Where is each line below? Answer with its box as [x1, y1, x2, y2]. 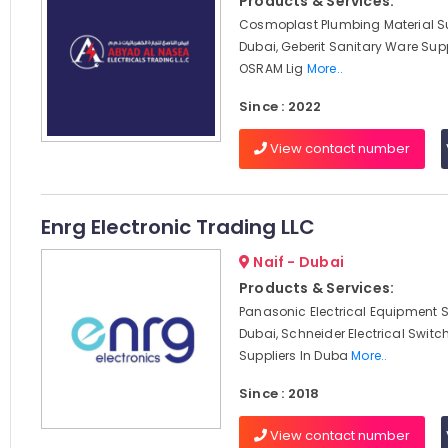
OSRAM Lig [238, 60, 307, 77]
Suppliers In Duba [238, 347, 352, 364]
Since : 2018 [238, 384, 320, 403]
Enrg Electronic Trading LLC [40, 213, 315, 241]
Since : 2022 [238, 97, 322, 116]
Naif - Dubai [250, 252, 344, 272]
